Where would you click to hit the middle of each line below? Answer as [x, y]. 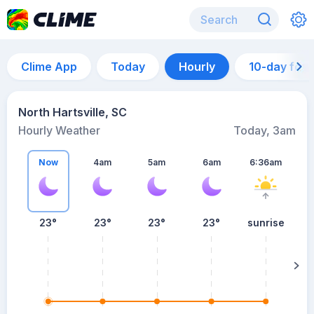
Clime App [49, 67]
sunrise [266, 223]
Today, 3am [265, 130]
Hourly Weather [59, 130]
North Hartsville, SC [73, 112]
